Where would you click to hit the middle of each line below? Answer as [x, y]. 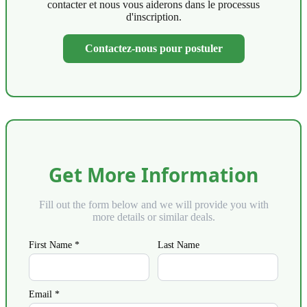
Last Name [179, 245]
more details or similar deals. [153, 217]
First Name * [54, 245]
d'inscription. [153, 16]
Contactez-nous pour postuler [153, 48]
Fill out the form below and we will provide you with [153, 204]
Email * [44, 294]
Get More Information [153, 174]
